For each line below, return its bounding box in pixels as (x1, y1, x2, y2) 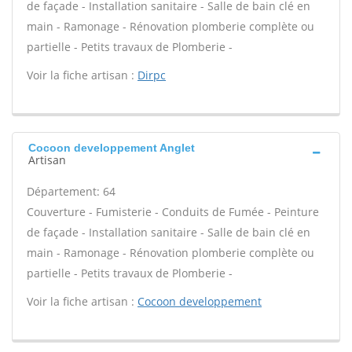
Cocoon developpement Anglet (28, 141, 195, 154)
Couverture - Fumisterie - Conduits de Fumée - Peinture (27, 204, 319, 219)
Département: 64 (27, 184, 115, 199)
